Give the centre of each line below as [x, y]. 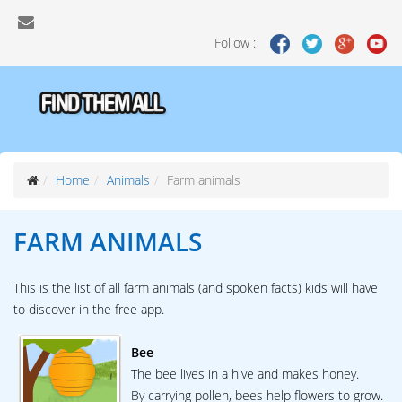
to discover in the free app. [89, 310]
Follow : [237, 43]
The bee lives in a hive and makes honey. [245, 374]
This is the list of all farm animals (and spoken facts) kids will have [196, 288]
